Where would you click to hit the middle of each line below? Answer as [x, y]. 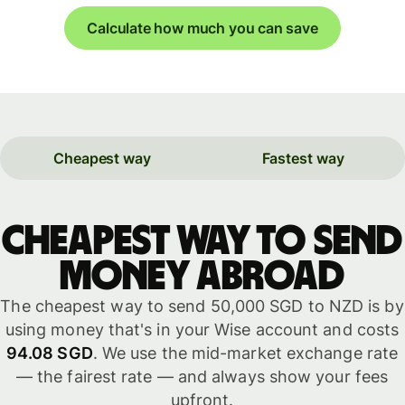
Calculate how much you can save [202, 28]
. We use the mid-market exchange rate [245, 353]
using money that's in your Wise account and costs [202, 329]
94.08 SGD [49, 353]
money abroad [202, 276]
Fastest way [303, 159]
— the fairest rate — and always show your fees [202, 376]
